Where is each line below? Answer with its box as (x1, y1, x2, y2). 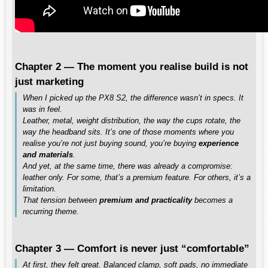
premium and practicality (99, 196, 192, 205)
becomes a (192, 196, 233, 205)
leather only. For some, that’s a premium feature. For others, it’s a (23, 173, 251, 182)
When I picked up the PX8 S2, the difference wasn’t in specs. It (23, 93, 243, 102)
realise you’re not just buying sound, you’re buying (23, 139, 199, 148)
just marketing (15, 75, 84, 87)
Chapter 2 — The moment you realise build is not (15, 60, 248, 72)
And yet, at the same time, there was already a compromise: (23, 162, 233, 170)
